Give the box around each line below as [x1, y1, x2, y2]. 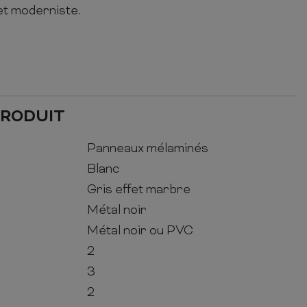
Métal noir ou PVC [87, 223, 193, 239]
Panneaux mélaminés [87, 140, 208, 157]
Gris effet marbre [87, 182, 191, 198]
